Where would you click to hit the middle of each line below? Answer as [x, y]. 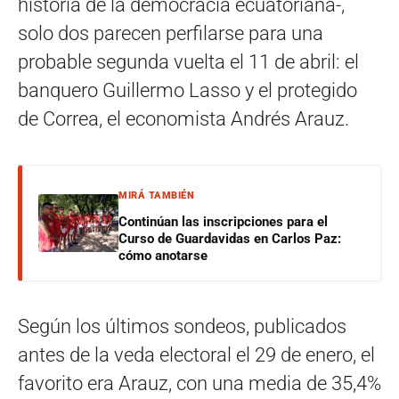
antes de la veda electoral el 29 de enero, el [196, 354]
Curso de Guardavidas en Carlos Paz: [230, 238]
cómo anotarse [163, 255]
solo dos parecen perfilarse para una [171, 33]
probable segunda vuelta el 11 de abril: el [188, 61]
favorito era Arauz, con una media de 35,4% [199, 383]
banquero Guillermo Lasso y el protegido [187, 90]
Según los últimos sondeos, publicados [182, 326]
